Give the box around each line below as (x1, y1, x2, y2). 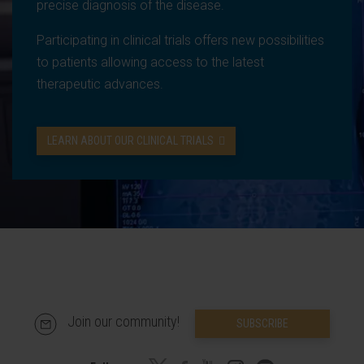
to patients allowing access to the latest (37, 54, 264, 70)
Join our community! (67, 313, 183, 331)
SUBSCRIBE (236, 317, 288, 330)
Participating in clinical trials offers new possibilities (37, 32, 324, 48)
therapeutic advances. (37, 76, 163, 92)
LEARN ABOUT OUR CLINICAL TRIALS (47, 134, 214, 147)
